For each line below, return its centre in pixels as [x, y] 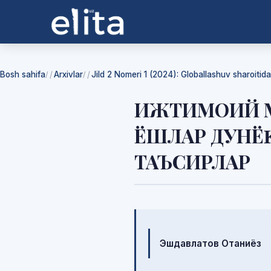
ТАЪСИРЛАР [192, 161]
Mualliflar [193, 231]
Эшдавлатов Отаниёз [211, 243]
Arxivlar [68, 74]
